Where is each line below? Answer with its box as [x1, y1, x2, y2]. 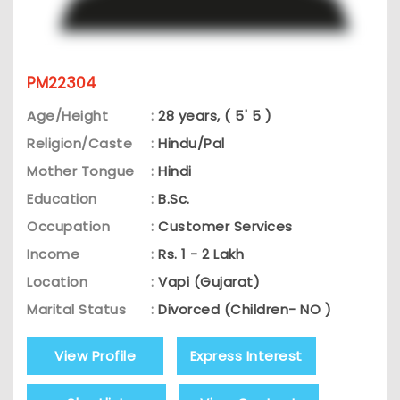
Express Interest [189, 346, 303, 365]
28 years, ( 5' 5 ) [158, 105, 271, 125]
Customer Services [158, 216, 293, 236]
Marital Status [27, 299, 126, 319]
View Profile [54, 346, 136, 365]
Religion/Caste [27, 133, 132, 153]
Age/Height [27, 105, 108, 125]
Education [27, 188, 97, 208]
